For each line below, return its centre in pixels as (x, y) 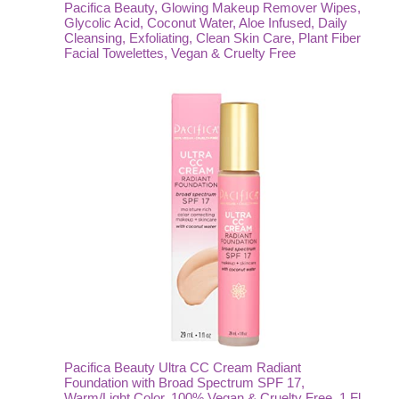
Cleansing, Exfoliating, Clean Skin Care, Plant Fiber (212, 38)
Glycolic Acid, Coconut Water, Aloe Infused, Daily (206, 23)
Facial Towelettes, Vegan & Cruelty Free (180, 53)
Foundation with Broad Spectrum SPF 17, (184, 383)
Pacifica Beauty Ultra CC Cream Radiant (183, 367)
